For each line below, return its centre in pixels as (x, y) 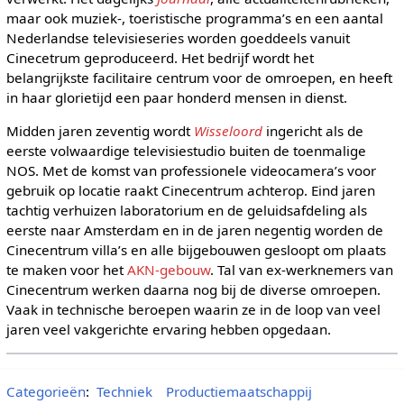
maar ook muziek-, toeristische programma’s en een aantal (194, 18)
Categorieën (46, 391)
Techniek (124, 391)
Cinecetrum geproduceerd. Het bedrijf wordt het (160, 57)
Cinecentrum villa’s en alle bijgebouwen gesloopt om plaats (196, 249)
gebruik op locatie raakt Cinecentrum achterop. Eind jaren (190, 190)
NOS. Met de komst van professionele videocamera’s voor (191, 170)
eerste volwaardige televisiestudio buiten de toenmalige (186, 150)
